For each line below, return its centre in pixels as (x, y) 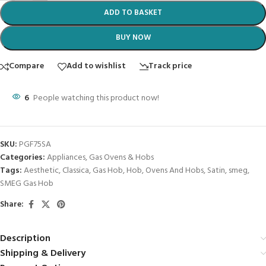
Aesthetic (41, 170)
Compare (26, 66)
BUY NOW (133, 37)
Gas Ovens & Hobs (121, 157)
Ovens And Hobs (175, 170)
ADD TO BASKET (133, 12)
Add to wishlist (96, 66)
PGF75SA (35, 144)
